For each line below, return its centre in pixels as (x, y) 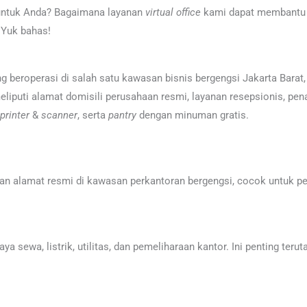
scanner (59, 115)
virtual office (173, 12)
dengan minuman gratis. (194, 115)
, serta (93, 115)
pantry (122, 115)
